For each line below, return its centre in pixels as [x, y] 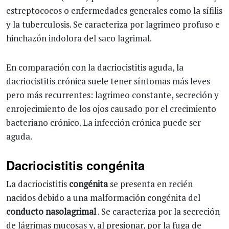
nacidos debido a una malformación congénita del [103, 198]
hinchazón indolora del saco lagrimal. [79, 38]
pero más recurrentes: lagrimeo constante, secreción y [112, 95]
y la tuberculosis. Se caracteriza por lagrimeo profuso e [113, 24]
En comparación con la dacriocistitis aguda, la [95, 67]
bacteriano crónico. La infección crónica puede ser [104, 122]
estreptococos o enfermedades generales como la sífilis [114, 10]
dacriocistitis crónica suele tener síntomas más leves [108, 81]
